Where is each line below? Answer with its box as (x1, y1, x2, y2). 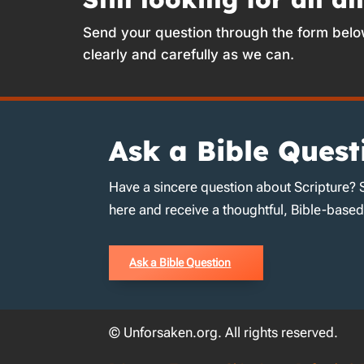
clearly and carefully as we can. (83, 46, 294, 63)
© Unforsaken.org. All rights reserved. (109, 323, 339, 340)
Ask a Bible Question (129, 255, 232, 269)
